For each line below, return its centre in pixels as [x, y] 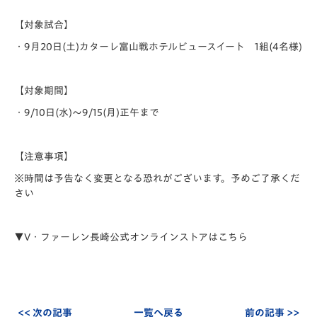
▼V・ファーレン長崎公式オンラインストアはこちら [131, 237]
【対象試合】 [44, 25]
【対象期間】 [44, 91]
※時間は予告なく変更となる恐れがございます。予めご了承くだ [157, 178]
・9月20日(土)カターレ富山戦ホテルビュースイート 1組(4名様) [158, 47]
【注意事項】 [44, 156]
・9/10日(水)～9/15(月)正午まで [87, 113]
